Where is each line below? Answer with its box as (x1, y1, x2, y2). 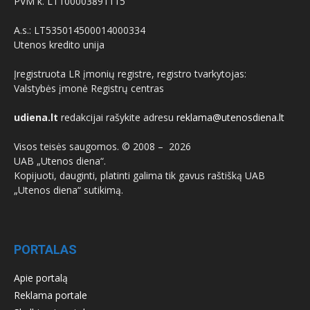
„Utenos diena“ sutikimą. (14, 183, 123, 197)
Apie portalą (14, 271, 68, 284)
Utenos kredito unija (14, 37, 104, 51)
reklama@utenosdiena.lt (176, 110, 284, 124)
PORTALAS (14, 241, 77, 257)
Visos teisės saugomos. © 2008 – (14, 139, 169, 153)
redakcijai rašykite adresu (58, 110, 176, 124)
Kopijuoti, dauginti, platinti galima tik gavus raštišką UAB (14, 168, 265, 182)
